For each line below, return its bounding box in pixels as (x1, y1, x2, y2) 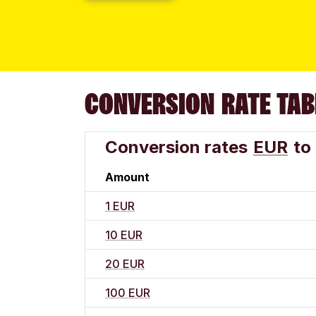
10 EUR (105, 228, 142, 243)
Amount (105, 170, 150, 185)
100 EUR (105, 286, 150, 300)
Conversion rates (105, 137, 248, 158)
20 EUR (105, 257, 145, 272)
